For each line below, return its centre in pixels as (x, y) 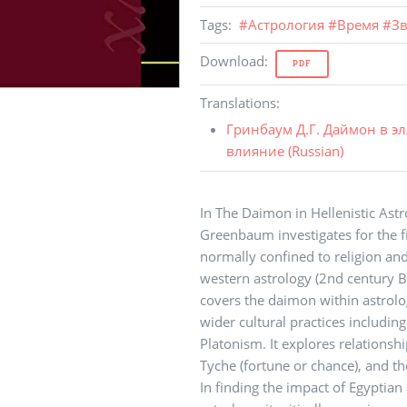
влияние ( (258, 151)
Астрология (286, 25)
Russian (315, 151)
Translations (238, 103)
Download (232, 60)
